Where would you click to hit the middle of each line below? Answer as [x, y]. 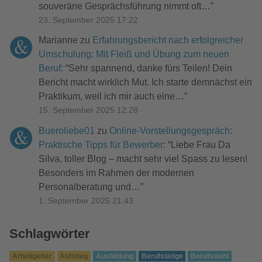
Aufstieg [74, 256]
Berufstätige [162, 256]
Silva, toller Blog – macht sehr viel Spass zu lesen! [143, 158]
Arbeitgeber [32, 256]
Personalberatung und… [89, 187]
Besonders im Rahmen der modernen [116, 173]
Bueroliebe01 [67, 130]
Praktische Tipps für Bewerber [101, 144]
